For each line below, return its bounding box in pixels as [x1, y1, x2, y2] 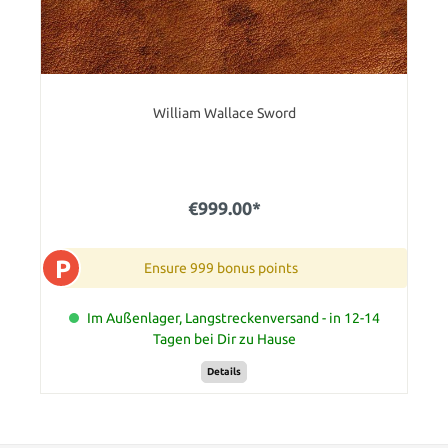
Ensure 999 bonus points [144, 260, 298, 277]
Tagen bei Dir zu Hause [152, 331, 296, 348]
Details [207, 365, 241, 377]
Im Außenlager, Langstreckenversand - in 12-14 [86, 310, 380, 327]
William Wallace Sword [152, 105, 296, 122]
